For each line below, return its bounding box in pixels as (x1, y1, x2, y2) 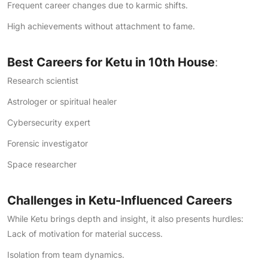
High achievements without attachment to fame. (7, 21, 195, 31)
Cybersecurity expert (7, 117, 90, 127)
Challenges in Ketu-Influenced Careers (7, 193, 232, 208)
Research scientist (7, 75, 78, 86)
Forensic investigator (7, 138, 88, 148)
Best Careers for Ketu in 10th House (7, 55, 215, 69)
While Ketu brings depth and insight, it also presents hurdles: (7, 214, 243, 224)
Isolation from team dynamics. (7, 249, 124, 260)
